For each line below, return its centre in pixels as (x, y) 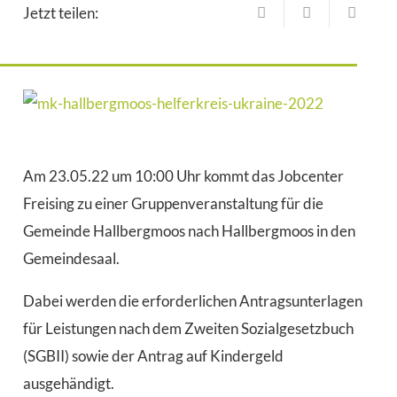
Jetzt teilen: (60, 12)
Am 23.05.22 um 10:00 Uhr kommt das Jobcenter (183, 175)
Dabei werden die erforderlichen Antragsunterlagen (192, 300)
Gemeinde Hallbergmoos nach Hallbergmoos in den (189, 230)
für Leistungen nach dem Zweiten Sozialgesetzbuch (188, 328)
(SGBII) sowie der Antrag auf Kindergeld (153, 355)
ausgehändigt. (68, 383)
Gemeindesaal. (71, 258)
